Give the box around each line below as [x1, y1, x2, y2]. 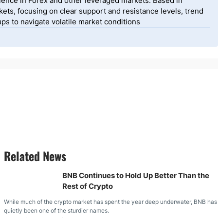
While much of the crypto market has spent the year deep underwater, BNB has [4, 198, 217, 205]
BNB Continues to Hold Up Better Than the [62, 171, 209, 180]
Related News [4, 147, 66, 164]
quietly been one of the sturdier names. [4, 207, 109, 214]
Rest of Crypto [62, 182, 113, 191]
